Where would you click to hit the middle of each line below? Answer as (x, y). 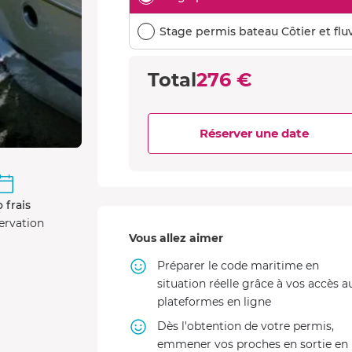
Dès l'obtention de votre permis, (246, 326)
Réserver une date (254, 133)
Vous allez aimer (176, 238)
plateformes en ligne (214, 302)
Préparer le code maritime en (238, 266)
